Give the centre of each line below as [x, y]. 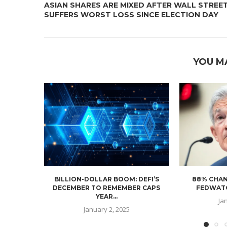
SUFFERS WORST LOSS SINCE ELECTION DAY [131, 14]
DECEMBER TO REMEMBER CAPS [107, 188]
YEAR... [106, 197]
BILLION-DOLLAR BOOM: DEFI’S [106, 179]
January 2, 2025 [106, 210]
